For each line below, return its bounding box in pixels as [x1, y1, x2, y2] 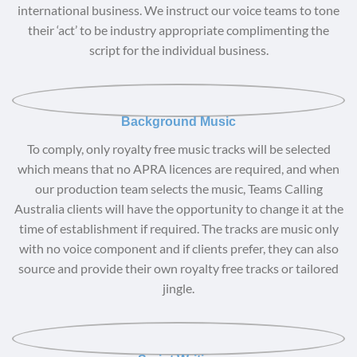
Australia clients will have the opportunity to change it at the [14, 200, 343, 216]
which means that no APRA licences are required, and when [18, 160, 339, 176]
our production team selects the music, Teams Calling [34, 180, 323, 196]
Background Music [121, 114, 236, 128]
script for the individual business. [88, 41, 269, 57]
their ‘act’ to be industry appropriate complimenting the [28, 22, 329, 37]
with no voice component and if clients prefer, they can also [18, 240, 339, 256]
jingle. [163, 280, 194, 296]
